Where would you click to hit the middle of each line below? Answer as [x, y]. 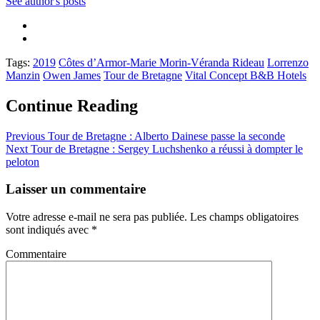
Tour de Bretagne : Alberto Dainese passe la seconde [165, 136]
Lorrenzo [288, 62]
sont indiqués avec [49, 230]
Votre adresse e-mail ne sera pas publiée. [96, 217]
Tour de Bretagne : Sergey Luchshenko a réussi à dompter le [165, 149]
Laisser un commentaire [76, 189]
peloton [22, 161]
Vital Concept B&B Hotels [246, 75]
